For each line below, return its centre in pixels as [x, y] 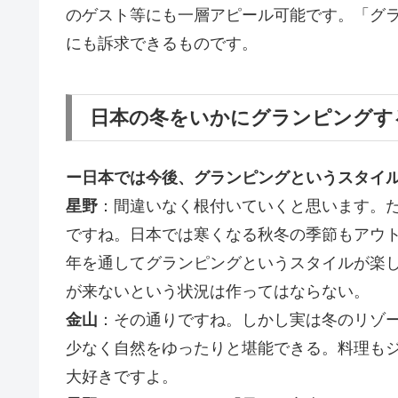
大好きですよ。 [122, 376]
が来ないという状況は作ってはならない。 [218, 291]
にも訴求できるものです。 [162, 43]
